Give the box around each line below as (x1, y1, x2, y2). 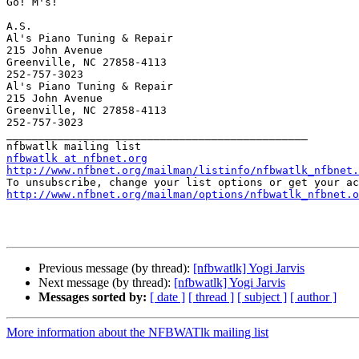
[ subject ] (237, 290, 287, 305)
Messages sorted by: (38, 290, 147, 305)
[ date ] (150, 290, 185, 305)
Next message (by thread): (38, 276, 174, 290)
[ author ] (290, 290, 337, 305)
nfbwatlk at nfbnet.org (6, 152, 147, 165)
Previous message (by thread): (38, 261, 193, 276)
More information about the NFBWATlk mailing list (6, 325, 268, 340)
